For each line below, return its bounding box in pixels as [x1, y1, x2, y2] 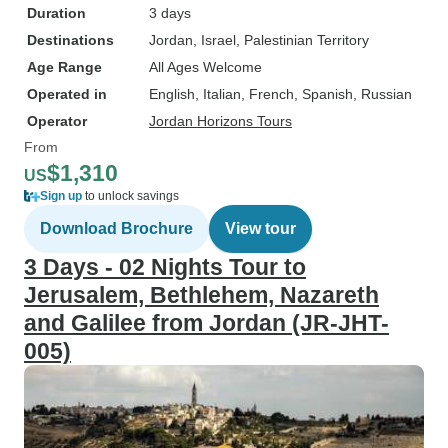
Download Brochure [40, 220, 193, 237]
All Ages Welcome [149, 59, 262, 75]
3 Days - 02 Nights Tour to [24, 254, 306, 280]
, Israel [193, 32, 236, 48]
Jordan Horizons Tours [149, 113, 292, 129]
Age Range [27, 59, 102, 75]
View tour [225, 220, 296, 237]
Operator [27, 113, 87, 129]
